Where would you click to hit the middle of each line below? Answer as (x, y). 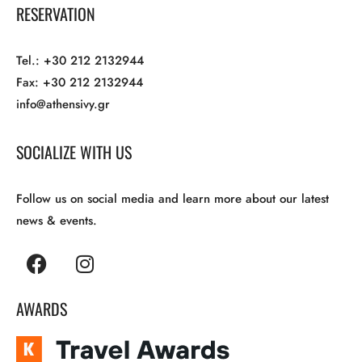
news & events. (57, 220)
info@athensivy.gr (63, 104)
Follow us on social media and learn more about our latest (173, 198)
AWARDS (42, 308)
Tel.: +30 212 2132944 (80, 60)
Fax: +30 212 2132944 (80, 82)
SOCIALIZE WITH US (74, 152)
